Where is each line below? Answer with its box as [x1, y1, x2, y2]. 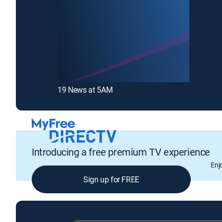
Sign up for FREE [83, 173, 139, 185]
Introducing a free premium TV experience [32, 145, 210, 159]
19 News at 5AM [57, 84, 113, 96]
